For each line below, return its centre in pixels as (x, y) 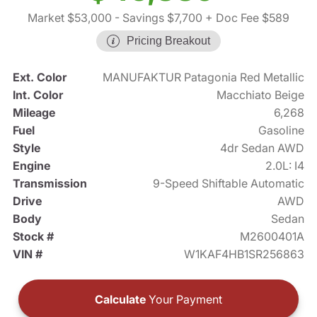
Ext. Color (39, 77)
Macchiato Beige (261, 95)
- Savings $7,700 (157, 18)
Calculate (120, 300)
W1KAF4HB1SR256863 (244, 254)
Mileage (34, 113)
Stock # (33, 237)
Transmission (50, 184)
